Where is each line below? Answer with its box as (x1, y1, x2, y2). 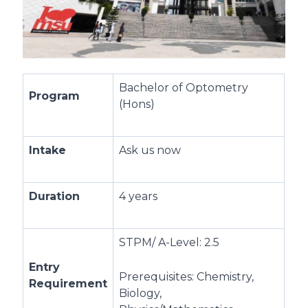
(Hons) (119, 98, 155, 111)
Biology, (119, 286, 162, 300)
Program (29, 89, 80, 103)
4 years (119, 190, 158, 203)
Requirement (29, 277, 108, 291)
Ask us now (119, 144, 181, 157)
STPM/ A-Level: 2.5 (119, 236, 220, 250)
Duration (29, 190, 80, 203)
